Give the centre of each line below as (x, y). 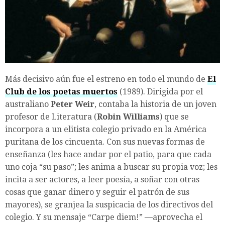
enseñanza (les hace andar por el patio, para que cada (108, 154)
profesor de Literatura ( (51, 117)
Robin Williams (128, 117)
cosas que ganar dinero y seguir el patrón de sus (97, 192)
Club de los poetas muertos (61, 91)
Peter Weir (73, 104)
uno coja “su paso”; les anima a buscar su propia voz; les (111, 167)
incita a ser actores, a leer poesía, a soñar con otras (102, 179)
